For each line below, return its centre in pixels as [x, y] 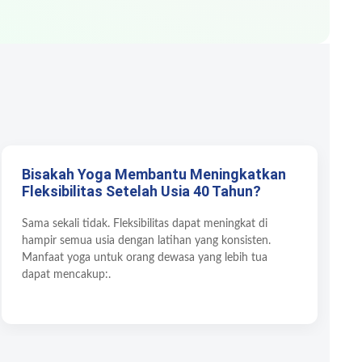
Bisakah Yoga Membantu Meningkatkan [154, 174]
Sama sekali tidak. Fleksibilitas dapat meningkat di [144, 223]
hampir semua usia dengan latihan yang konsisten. [146, 240]
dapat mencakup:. [66, 274]
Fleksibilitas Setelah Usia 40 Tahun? [141, 191]
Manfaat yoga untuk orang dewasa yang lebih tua [144, 257]
